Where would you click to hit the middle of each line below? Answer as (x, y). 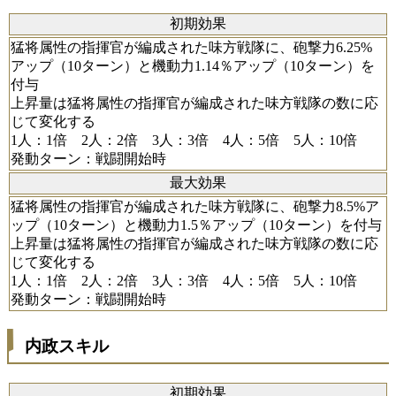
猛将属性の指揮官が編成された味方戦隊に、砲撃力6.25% (191, 47)
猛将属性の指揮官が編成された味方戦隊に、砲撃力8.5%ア (195, 206)
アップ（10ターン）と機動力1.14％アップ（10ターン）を (193, 65)
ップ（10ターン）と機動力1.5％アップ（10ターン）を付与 (196, 225)
